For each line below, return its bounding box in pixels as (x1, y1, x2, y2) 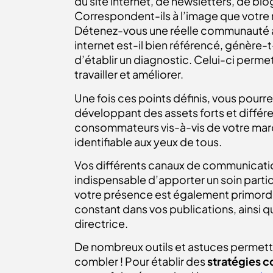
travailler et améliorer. (74, 67, 185, 82)
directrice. (74, 216, 130, 230)
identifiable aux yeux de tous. (74, 134, 222, 149)
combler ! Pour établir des (74, 254, 207, 269)
